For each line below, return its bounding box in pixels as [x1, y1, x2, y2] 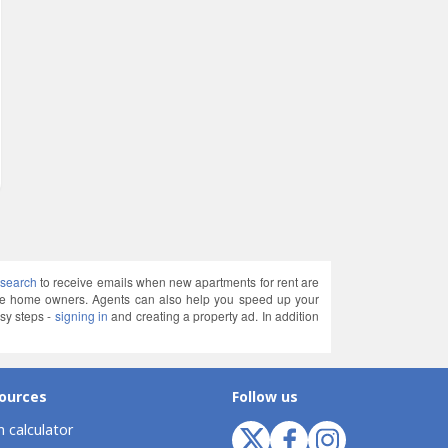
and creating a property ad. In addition [108, 307, 320, 324]
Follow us [232, 387, 298, 408]
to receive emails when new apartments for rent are [36, 273, 320, 290]
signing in [54, 307, 109, 324]
